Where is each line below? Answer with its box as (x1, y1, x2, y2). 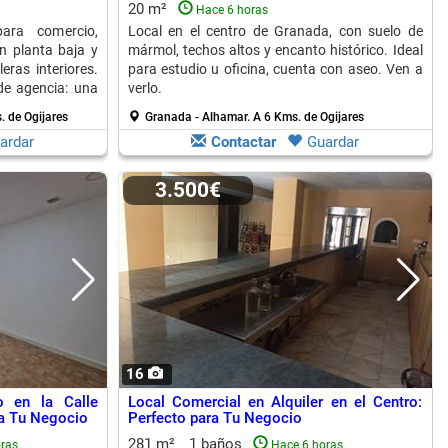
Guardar (307, 133, 359, 151)
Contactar (211, 133, 276, 151)
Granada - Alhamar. (144, 110, 253, 124)
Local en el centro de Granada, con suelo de (127, 23, 423, 39)
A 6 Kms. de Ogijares (252, 110, 364, 124)
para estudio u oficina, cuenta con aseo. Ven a (127, 61, 423, 77)
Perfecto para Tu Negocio (127, 409, 302, 427)
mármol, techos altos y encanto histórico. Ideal (127, 42, 423, 58)
